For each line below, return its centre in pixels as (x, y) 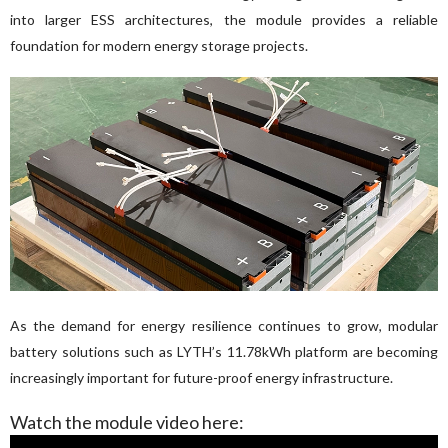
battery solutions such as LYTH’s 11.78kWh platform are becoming (224, 351)
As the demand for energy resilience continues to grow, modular (224, 325)
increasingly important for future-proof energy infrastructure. (201, 377)
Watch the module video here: (127, 421)
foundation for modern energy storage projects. (159, 45)
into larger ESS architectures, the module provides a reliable (224, 19)
